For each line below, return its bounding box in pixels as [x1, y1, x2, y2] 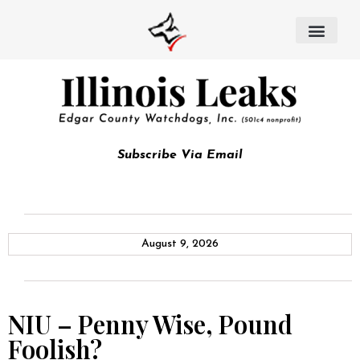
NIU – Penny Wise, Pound [8, 307, 292, 341]
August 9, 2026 [141, 238, 219, 250]
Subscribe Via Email [117, 149, 243, 162]
